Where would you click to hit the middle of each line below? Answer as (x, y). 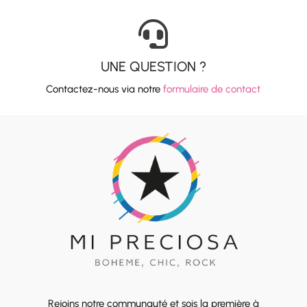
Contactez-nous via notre (105, 89)
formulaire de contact (212, 89)
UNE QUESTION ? (153, 67)
